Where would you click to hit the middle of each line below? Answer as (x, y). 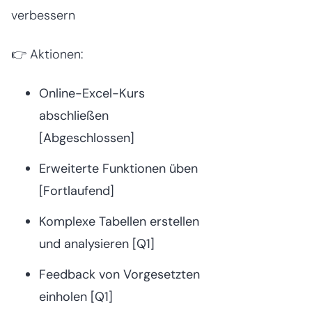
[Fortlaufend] (77, 190)
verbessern (43, 15)
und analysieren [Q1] (97, 243)
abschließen (74, 115)
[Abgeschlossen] (87, 138)
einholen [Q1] (76, 296)
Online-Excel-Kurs (92, 93)
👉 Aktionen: (47, 54)
